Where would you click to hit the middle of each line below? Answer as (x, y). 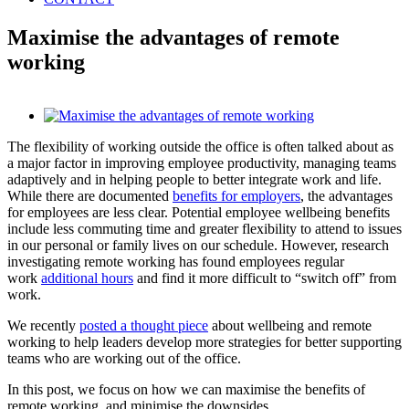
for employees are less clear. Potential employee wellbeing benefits (199, 212)
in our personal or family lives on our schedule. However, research (198, 245)
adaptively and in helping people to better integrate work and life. (194, 179)
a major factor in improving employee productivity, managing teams (202, 163)
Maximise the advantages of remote (173, 37)
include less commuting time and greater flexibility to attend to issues (204, 228)
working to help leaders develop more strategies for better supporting (204, 341)
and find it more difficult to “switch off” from (265, 278)
